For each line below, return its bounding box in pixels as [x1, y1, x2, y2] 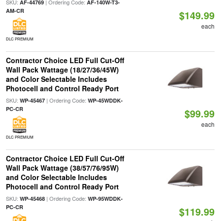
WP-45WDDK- [87, 97, 123, 104]
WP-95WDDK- [87, 195, 123, 202]
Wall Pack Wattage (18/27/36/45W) [5, 65, 119, 74]
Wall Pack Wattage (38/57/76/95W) [5, 163, 119, 173]
